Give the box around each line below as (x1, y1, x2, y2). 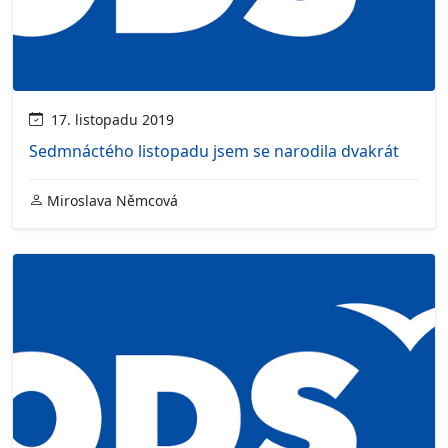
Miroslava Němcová (43, 190, 178, 210)
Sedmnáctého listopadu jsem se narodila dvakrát (29, 139, 399, 162)
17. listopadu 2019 (43, 109, 174, 129)
